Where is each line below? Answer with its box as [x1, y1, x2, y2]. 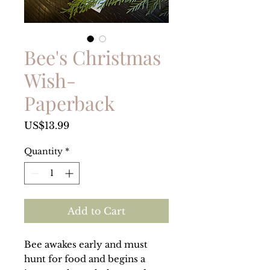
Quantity [24, 146, 63, 157]
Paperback [24, 90, 115, 116]
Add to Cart [67, 205, 125, 218]
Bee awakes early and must [24, 239, 148, 251]
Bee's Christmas [24, 44, 161, 71]
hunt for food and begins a [24, 253, 145, 265]
